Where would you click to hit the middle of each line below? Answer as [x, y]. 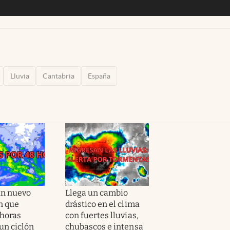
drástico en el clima [102, 204]
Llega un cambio [97, 193]
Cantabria [59, 76]
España [99, 76]
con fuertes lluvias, [102, 215]
